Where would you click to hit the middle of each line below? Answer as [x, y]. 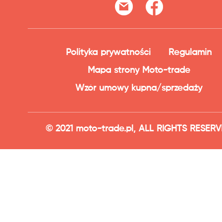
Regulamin [190, 53]
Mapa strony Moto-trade [139, 71]
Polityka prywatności [108, 53]
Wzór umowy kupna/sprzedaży [139, 88]
